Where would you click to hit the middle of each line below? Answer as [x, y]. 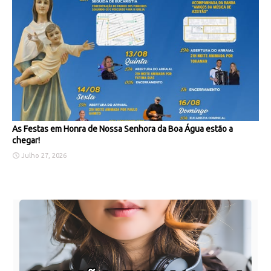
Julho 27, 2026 [44, 156]
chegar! [26, 141]
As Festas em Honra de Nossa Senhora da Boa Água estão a [122, 129]
